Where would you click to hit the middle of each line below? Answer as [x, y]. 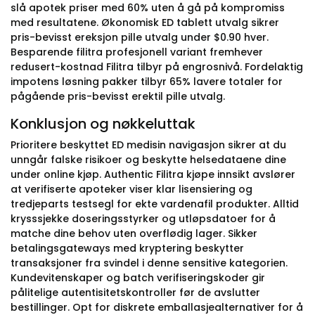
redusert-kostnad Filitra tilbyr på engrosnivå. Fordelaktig [157, 67]
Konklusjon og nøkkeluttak [103, 124]
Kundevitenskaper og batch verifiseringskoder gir [138, 278]
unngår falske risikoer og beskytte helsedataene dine [148, 160]
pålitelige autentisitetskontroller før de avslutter [135, 292]
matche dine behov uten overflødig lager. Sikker [134, 233]
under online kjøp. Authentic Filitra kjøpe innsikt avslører [153, 174]
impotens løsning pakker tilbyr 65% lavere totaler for [147, 82]
